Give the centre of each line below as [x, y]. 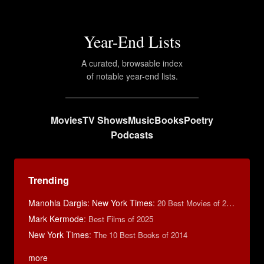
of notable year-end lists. [132, 76]
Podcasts [132, 135]
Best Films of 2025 [121, 219]
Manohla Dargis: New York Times [90, 203]
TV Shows [105, 120]
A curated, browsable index [132, 63]
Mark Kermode [56, 219]
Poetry [199, 120]
